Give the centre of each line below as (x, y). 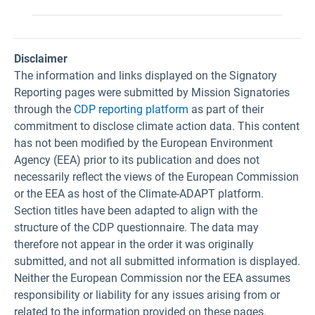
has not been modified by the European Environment (143, 143)
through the (44, 109)
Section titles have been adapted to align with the (136, 211)
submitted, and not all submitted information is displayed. (157, 261)
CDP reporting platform (131, 109)
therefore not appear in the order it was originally (134, 244)
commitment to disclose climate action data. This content (157, 126)
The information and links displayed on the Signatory (146, 76)
